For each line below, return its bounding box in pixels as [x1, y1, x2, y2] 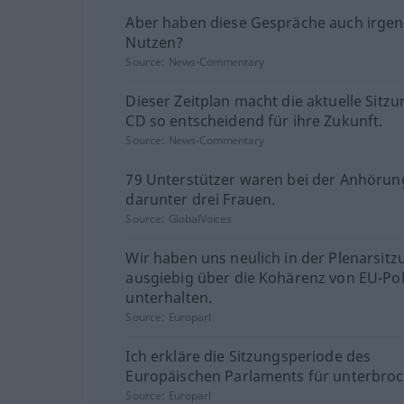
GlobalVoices [168, 210, 233, 226]
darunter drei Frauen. [125, 188, 276, 209]
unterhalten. [125, 287, 213, 308]
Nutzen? [125, 32, 184, 52]
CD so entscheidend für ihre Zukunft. [125, 110, 383, 131]
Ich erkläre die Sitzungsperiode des [125, 345, 372, 366]
